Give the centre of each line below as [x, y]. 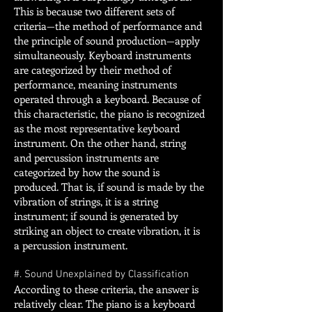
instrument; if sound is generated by [96, 216]
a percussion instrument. [71, 245]
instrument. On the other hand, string [100, 143]
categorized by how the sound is [87, 172]
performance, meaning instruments [95, 84]
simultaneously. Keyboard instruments [102, 55]
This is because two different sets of [94, 11]
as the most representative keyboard [97, 128]
